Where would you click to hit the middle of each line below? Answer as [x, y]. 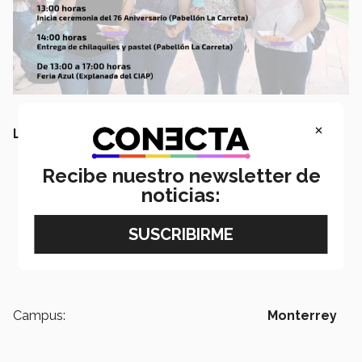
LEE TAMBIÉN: [57, 133]
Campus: [39, 315]
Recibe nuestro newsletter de [181, 176]
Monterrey [302, 315]
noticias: [181, 196]
